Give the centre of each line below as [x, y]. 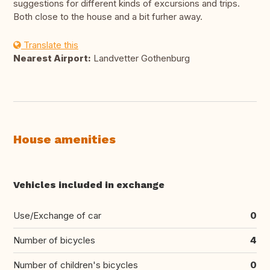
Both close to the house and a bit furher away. [108, 17]
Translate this [50, 45]
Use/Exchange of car [57, 216]
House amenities [64, 140]
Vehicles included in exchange [89, 185]
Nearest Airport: [52, 58]
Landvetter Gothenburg [140, 58]
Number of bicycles [54, 240]
